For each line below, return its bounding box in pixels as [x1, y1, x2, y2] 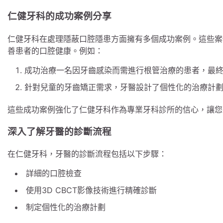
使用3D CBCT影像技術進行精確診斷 [26, 185, 157, 196]
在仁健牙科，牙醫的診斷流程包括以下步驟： [7, 149, 167, 159]
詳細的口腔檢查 [26, 168, 82, 179]
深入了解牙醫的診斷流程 [7, 125, 111, 137]
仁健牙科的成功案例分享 [7, 10, 111, 22]
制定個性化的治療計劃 [26, 202, 106, 213]
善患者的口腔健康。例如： [7, 45, 103, 56]
